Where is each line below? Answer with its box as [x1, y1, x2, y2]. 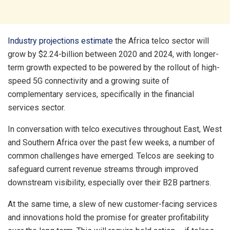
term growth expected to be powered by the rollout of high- [8, 63, 220, 72]
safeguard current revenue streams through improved [8, 164, 198, 174]
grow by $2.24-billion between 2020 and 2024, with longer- [8, 49, 219, 59]
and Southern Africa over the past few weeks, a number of [8, 138, 215, 147]
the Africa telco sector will [113, 36, 209, 46]
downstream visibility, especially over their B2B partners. [8, 178, 211, 187]
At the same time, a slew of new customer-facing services [8, 199, 217, 209]
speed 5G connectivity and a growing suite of [8, 76, 169, 86]
